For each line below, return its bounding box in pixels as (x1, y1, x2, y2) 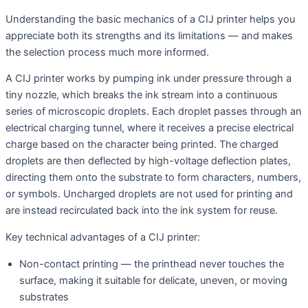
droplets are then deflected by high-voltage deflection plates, (5, 155, 291, 168)
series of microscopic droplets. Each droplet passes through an (5, 105, 302, 118)
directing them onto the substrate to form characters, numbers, (5, 171, 301, 184)
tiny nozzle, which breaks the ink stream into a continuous (5, 89, 278, 102)
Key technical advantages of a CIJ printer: (5, 231, 200, 244)
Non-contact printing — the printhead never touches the (19, 257, 284, 270)
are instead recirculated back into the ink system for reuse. (5, 204, 278, 217)
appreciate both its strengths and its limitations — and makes (5, 29, 293, 42)
